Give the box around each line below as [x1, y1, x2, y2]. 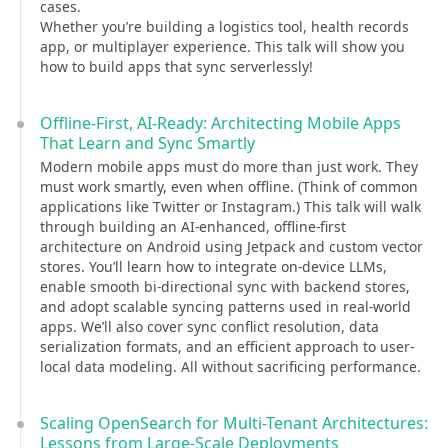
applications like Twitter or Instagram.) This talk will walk [40, 197, 421, 216]
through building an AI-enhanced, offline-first [40, 217, 346, 236]
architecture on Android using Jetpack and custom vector [40, 237, 423, 256]
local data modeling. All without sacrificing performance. [40, 357, 421, 376]
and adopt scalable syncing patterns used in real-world [40, 297, 411, 316]
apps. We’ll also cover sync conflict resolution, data [40, 317, 379, 336]
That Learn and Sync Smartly [40, 132, 255, 154]
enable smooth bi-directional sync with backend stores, [40, 277, 410, 296]
